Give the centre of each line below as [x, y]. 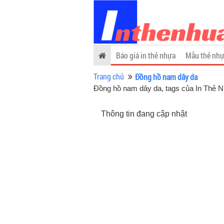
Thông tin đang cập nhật [144, 114]
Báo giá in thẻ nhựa [146, 55]
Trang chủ [109, 76]
